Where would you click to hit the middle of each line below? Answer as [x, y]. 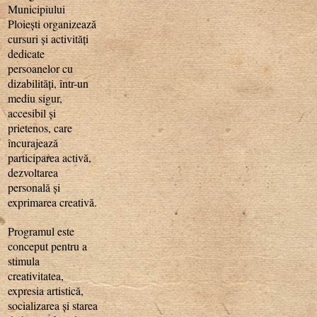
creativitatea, [36, 275]
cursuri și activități [48, 38]
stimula [24, 260]
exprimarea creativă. [53, 202]
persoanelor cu [41, 68]
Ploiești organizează [52, 23]
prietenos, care [40, 127]
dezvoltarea [33, 172]
